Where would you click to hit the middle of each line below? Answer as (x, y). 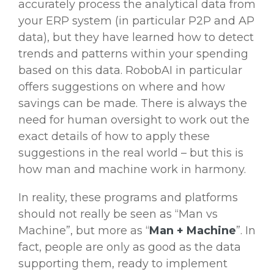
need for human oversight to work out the (134, 120)
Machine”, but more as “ (84, 231)
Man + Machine (193, 231)
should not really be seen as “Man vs (118, 214)
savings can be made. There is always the (133, 104)
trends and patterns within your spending (133, 54)
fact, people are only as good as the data (130, 247)
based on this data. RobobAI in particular (130, 71)
